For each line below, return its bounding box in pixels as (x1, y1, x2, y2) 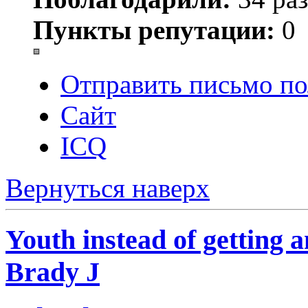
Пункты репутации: (33, 15, 275, 45)
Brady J (5, 256, 100, 287)
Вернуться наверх (5, 173, 210, 203)
